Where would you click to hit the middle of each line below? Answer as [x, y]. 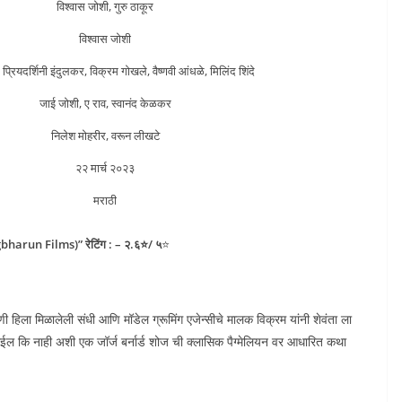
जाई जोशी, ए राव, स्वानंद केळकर [105, 103]
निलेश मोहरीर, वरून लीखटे [105, 135]
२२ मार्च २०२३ [105, 167]
